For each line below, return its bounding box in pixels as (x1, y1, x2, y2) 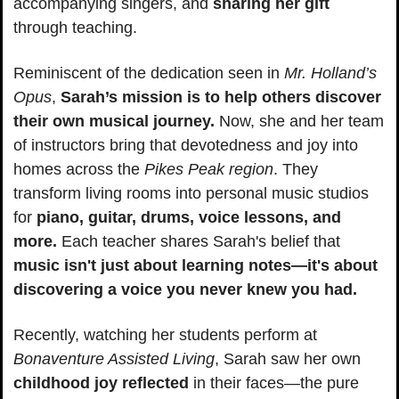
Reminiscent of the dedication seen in (13, 63, 284, 82)
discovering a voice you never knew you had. (13, 280, 357, 298)
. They (273, 159, 318, 178)
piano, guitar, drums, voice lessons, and (37, 208, 341, 226)
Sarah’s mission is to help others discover (61, 87, 381, 106)
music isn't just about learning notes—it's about (13, 256, 378, 274)
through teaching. (13, 18, 137, 37)
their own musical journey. (13, 111, 215, 130)
